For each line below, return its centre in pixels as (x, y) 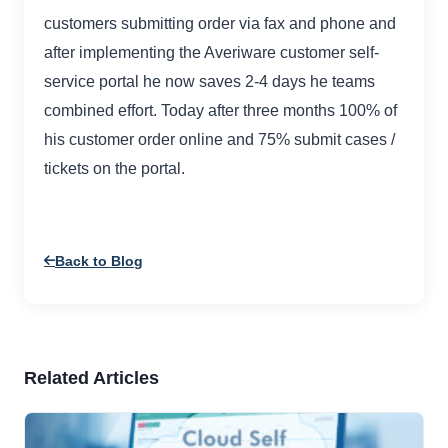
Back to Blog (99, 261)
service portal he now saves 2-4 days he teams (209, 82)
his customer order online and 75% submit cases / (219, 140)
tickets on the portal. (114, 169)
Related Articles (91, 377)
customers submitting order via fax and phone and (220, 24)
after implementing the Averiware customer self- (211, 53)
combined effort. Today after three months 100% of (220, 111)
